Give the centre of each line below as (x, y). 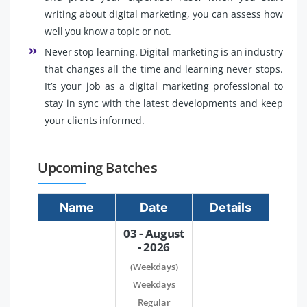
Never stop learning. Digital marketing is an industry (164, 51)
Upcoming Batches (98, 167)
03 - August (154, 233)
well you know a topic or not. (108, 31)
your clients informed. (95, 120)
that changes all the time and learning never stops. (164, 69)
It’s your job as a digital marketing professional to (164, 86)
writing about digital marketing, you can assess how (164, 14)
